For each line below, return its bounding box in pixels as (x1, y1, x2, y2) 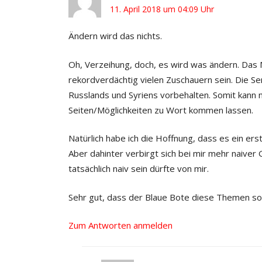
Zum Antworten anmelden (68, 219, 173, 232)
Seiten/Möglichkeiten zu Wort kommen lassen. (68, 104, 253, 116)
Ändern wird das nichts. (68, 30, 162, 42)
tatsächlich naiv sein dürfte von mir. (68, 163, 209, 175)
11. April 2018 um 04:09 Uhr (110, 4, 214, 15)
